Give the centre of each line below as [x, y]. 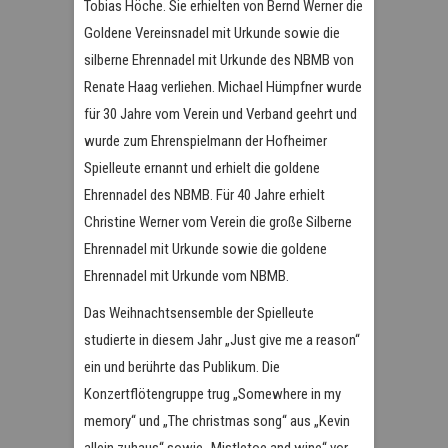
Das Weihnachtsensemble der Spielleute [199, 312]
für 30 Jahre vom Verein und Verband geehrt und [220, 113]
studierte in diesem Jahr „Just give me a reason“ [222, 339]
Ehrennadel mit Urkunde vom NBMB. [186, 275]
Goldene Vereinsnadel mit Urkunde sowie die [212, 32]
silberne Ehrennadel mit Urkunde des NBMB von [219, 59]
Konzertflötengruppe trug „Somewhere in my [212, 393]
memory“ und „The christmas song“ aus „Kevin [217, 420]
